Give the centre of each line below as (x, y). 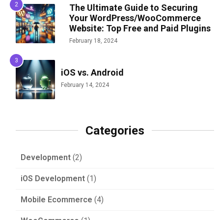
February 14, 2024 (85, 85)
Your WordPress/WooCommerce (135, 18)
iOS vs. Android (92, 72)
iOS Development (53, 178)
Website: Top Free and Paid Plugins (140, 28)
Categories (115, 130)
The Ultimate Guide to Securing (134, 7)
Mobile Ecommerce (56, 199)
